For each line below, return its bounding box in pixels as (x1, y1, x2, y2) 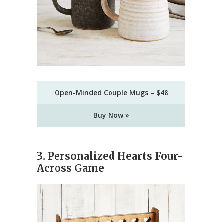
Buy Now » (93, 111, 129, 120)
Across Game (37, 162, 104, 175)
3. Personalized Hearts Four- (37, 150, 183, 163)
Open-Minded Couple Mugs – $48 (54, 88, 168, 98)
